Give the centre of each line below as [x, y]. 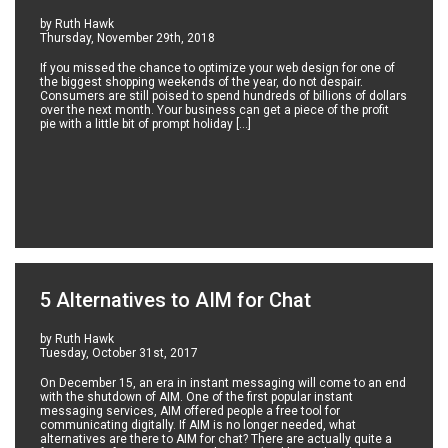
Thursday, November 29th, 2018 [128, 38]
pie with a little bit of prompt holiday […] [146, 124]
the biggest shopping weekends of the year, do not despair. [202, 82]
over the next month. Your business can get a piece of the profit [215, 110]
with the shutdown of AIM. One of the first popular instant [197, 397]
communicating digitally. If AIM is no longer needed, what [198, 425]
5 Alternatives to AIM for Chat [176, 300]
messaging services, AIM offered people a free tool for [190, 411]
